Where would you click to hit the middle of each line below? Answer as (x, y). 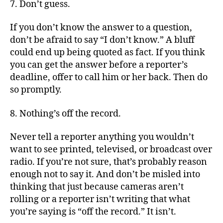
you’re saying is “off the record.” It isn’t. (93, 212)
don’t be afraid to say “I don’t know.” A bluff (102, 40)
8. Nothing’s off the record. (65, 113)
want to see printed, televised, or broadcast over (111, 150)
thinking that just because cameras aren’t (97, 187)
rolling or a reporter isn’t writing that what (100, 199)
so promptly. (36, 90)
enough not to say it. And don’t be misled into (105, 174)
